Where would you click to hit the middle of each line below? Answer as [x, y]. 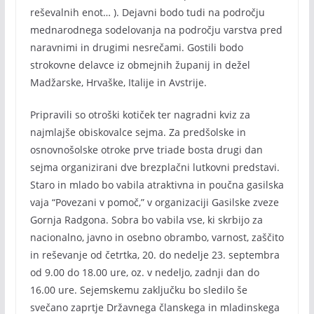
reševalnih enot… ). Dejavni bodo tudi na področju [147, 12]
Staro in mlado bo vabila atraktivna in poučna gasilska [157, 185]
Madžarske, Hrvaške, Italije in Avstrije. [118, 82]
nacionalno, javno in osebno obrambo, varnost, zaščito [157, 237]
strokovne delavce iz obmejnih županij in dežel [140, 65]
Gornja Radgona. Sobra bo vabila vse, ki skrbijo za [146, 220]
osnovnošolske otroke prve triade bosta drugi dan [146, 150]
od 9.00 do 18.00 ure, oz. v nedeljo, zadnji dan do [144, 272]
